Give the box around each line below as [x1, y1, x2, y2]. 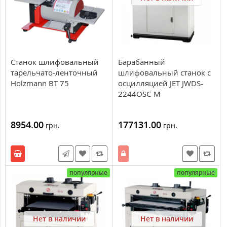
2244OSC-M [118, 88, 161, 99]
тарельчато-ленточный [11, 67, 98, 78]
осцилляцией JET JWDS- [118, 78, 203, 88]
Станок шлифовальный [11, 56, 99, 67]
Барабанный [118, 56, 165, 67]
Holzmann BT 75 [11, 78, 69, 88]
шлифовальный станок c [118, 67, 211, 78]
